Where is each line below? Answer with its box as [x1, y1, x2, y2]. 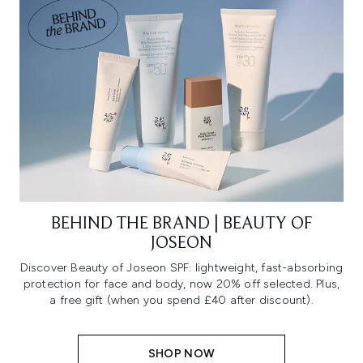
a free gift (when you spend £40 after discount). [49, 293, 314, 308]
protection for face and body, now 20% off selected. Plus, [23, 277, 340, 292]
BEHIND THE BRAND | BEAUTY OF [51, 216, 312, 234]
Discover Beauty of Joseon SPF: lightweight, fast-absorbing [19, 261, 344, 275]
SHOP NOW [147, 347, 216, 361]
